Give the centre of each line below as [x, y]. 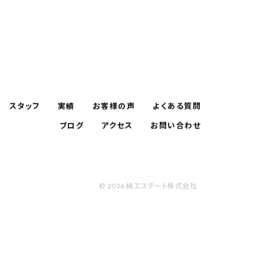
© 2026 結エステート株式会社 [148, 186]
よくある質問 [177, 106]
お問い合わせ [176, 125]
